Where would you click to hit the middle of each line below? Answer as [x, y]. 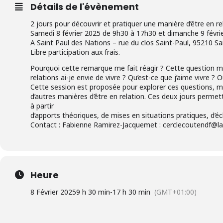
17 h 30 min [131, 192]
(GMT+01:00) [175, 192]
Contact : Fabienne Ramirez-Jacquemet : [97, 124]
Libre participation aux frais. [75, 52]
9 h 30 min [93, 192]
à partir [42, 106]
